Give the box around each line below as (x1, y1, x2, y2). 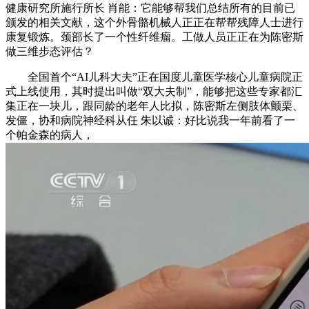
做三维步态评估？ (6, 45, 94, 57)
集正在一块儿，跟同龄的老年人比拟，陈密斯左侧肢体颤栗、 (6, 99, 303, 112)
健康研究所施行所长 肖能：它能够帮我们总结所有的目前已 (6, 1, 295, 14)
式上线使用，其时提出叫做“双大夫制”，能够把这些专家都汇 (6, 85, 302, 97)
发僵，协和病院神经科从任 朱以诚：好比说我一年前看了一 (6, 114, 295, 126)
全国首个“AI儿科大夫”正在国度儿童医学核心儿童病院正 (6, 70, 303, 83)
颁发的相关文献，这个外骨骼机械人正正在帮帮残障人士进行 (6, 16, 303, 28)
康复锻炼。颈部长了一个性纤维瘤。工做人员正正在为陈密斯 (6, 30, 303, 43)
